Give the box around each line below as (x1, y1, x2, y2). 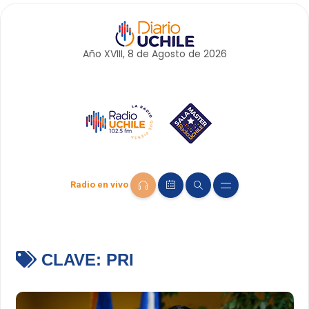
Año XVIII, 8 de (82, 47, 152, 61)
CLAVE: (36, 250, 106, 270)
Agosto (151, 47, 186, 61)
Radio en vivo (70, 179, 128, 190)
